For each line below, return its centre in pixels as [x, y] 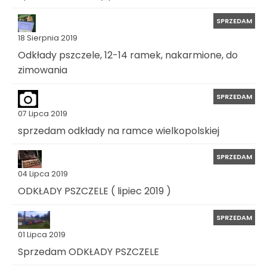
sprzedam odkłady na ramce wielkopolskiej [119, 131]
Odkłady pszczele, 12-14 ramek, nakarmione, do [128, 55]
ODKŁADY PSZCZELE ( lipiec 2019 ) [94, 191]
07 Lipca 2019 [43, 113]
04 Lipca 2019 [43, 174]
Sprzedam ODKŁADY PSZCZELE [89, 252]
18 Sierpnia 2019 [48, 38]
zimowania [43, 70]
